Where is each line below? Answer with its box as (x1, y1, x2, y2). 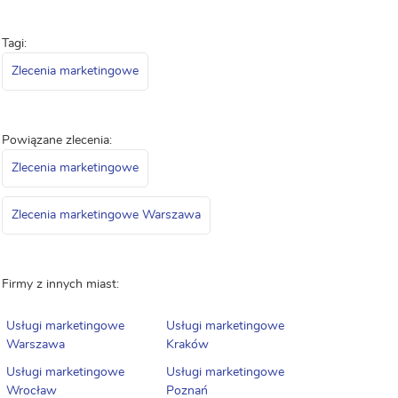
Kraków (165, 338, 209, 351)
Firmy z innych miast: (2, 278, 119, 291)
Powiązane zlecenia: (2, 134, 112, 147)
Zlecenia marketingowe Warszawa (12, 209, 201, 221)
